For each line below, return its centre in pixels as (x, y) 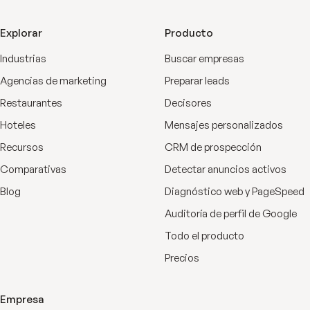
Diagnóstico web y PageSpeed (235, 192)
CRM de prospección (213, 147)
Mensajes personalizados (224, 125)
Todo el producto (204, 236)
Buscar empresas (204, 59)
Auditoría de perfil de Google (231, 214)
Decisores (188, 103)
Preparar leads (197, 81)
